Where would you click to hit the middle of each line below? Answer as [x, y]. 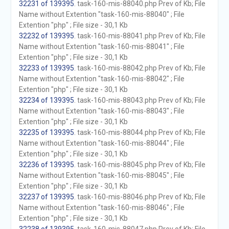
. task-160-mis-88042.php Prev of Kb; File [140, 68]
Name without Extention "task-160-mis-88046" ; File [101, 208]
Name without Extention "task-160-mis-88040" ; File [101, 14]
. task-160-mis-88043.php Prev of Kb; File [140, 100]
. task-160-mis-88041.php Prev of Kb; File [140, 36]
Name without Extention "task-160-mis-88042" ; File [101, 79]
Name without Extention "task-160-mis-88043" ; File [101, 111]
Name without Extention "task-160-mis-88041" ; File [101, 47]
